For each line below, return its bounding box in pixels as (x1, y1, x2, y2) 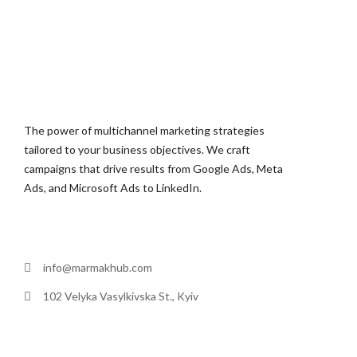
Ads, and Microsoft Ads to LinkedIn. (24, 181, 202, 195)
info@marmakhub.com (43, 261, 152, 275)
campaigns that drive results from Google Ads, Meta (24, 162, 283, 176)
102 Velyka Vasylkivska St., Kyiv (43, 289, 198, 304)
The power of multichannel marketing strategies (24, 124, 265, 138)
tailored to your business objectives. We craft (24, 143, 250, 157)
